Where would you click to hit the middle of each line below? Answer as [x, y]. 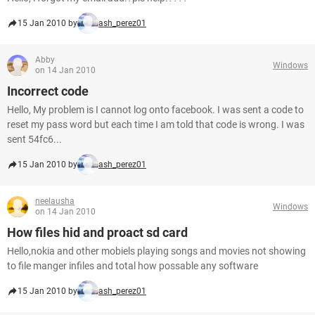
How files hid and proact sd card [97, 232]
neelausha [55, 201]
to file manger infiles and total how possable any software [133, 266]
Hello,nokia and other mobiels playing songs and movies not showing [156, 251]
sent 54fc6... [34, 139]
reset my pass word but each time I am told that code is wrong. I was [156, 124]
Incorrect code [48, 91]
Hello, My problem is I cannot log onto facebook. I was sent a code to [155, 110]
